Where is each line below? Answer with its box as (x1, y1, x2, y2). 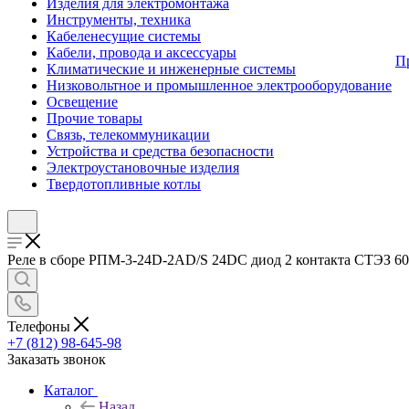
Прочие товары (47, 110, 142, 126)
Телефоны (7, 318, 74, 334)
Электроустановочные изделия (47, 160, 239, 175)
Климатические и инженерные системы (47, 61, 296, 77)
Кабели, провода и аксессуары (47, 45, 236, 60)
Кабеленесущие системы (47, 28, 201, 44)
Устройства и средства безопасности (47, 143, 274, 159)
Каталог (44, 382, 94, 398)
